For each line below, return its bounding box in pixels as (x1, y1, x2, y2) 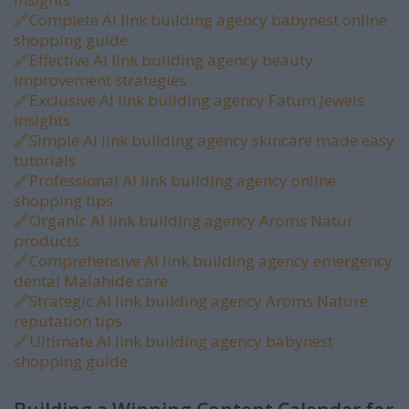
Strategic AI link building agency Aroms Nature (29, 290, 368, 311)
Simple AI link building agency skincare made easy (29, 130, 394, 151)
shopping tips (14, 190, 113, 211)
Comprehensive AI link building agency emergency (29, 250, 393, 271)
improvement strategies (14, 69, 186, 90)
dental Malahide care (14, 270, 168, 291)
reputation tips (14, 310, 122, 331)
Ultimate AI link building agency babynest (29, 330, 333, 351)
